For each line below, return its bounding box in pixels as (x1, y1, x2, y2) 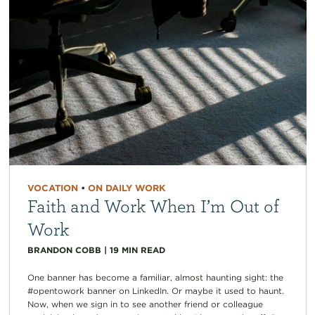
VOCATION (27, 183, 78, 194)
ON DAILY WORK (87, 183, 165, 194)
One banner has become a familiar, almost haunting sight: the (27, 272, 283, 283)
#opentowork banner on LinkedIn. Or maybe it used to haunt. (27, 285, 284, 297)
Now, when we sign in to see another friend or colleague (27, 299, 263, 310)
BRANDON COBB (27, 245, 101, 256)
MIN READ (121, 245, 165, 256)
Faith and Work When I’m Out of (27, 195, 279, 217)
